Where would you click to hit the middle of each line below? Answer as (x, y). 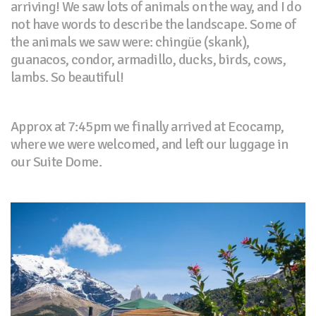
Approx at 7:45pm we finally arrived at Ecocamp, (147, 127)
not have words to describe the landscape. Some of (153, 25)
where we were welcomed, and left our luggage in (150, 145)
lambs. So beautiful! (67, 78)
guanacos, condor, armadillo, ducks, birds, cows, (148, 60)
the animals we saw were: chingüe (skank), (130, 42)
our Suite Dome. (56, 162)
